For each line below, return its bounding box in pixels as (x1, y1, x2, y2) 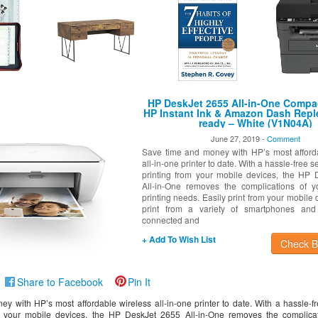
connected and (141, 214, 199, 226)
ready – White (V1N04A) (198, 116, 312, 130)
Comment (266, 133, 300, 144)
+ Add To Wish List (141, 233, 216, 246)
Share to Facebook (16, 275, 103, 289)
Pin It (127, 275, 150, 289)
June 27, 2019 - (210, 133, 267, 144)
